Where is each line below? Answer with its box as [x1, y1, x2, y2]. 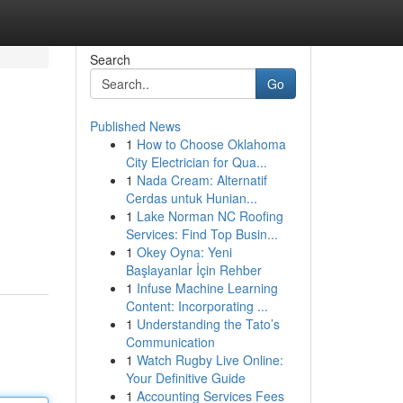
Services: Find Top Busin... [125, 225, 278, 243]
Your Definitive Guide [125, 369, 246, 387]
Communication [125, 333, 215, 351]
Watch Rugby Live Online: [136, 351, 283, 369]
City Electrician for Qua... [125, 153, 267, 171]
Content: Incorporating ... [125, 297, 268, 315]
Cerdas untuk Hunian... [125, 189, 257, 207]
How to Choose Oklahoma [136, 135, 286, 153]
